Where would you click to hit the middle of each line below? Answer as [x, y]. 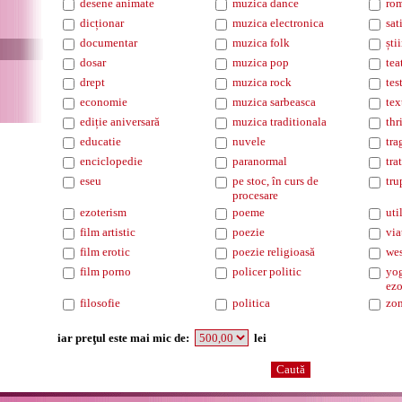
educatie [100, 141]
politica [251, 303]
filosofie [100, 303]
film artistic [108, 232]
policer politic [267, 271]
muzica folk [261, 43]
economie [104, 102]
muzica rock [262, 82]
